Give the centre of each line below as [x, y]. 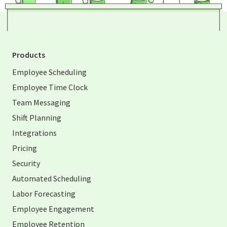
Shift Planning [37, 118]
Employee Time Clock [50, 87]
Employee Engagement [53, 209]
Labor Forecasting [44, 194]
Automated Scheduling [52, 179]
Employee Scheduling [49, 72]
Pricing [25, 148]
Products [29, 55]
